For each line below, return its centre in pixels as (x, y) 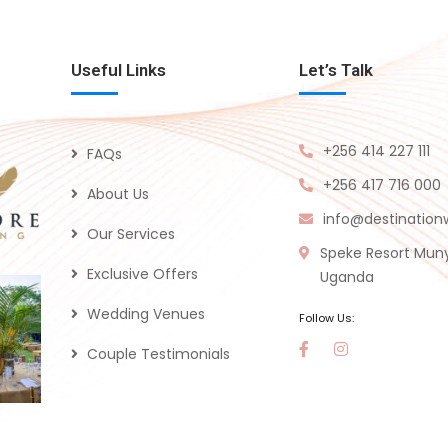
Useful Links (118, 70)
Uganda (347, 277)
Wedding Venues (146, 314)
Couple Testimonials (158, 354)
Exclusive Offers (142, 274)
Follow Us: (326, 318)
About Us (118, 194)
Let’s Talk (336, 70)
